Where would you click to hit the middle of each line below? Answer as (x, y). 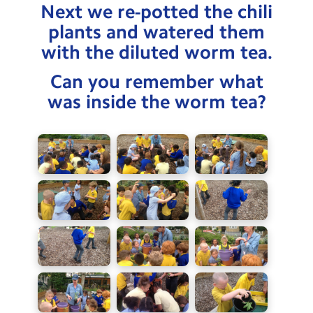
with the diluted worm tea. (156, 52)
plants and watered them (156, 32)
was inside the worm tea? (156, 102)
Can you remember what (156, 82)
